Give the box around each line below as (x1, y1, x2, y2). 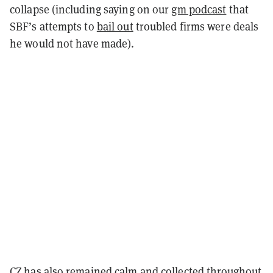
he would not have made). (10, 36, 135, 51)
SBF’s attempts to (10, 19, 97, 34)
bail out (96, 19, 133, 34)
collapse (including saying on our (10, 2, 172, 16)
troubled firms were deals (133, 19, 259, 34)
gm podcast (171, 2, 227, 16)
